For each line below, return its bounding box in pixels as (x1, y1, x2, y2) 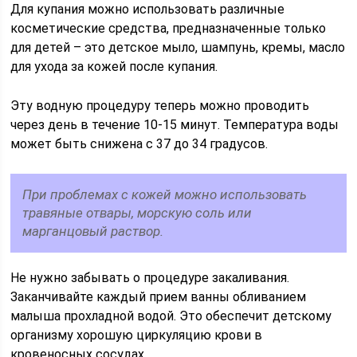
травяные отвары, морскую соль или (22, 205, 253, 221)
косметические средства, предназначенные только (10, 21, 327, 36)
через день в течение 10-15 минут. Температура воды (10, 117, 339, 132)
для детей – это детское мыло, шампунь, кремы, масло (10, 40, 346, 55)
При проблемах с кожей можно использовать (22, 186, 308, 202)
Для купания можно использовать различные (10, 2, 285, 17)
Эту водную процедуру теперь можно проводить (10, 98, 310, 113)
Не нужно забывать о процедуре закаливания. (10, 270, 290, 285)
